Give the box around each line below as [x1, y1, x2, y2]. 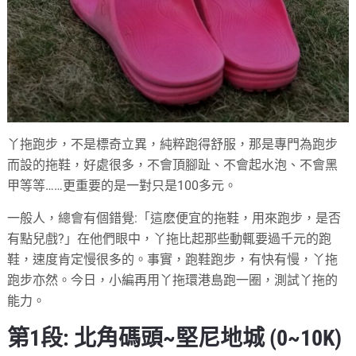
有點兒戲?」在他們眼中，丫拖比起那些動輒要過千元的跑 [7, 231, 332, 247]
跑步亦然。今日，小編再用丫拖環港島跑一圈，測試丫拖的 [7, 273, 339, 288]
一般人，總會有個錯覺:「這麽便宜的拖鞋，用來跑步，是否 [7, 211, 342, 226]
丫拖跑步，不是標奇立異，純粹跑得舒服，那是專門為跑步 [7, 137, 339, 153]
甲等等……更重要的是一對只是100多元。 [7, 178, 238, 194]
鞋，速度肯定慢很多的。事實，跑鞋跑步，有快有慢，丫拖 [7, 252, 339, 268]
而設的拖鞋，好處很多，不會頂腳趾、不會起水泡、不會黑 [7, 157, 339, 173]
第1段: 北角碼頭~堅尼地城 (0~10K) [7, 325, 342, 352]
